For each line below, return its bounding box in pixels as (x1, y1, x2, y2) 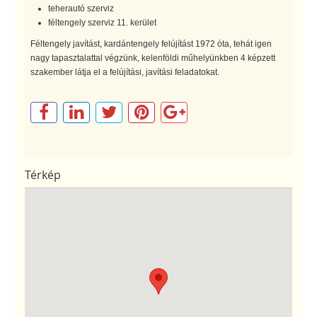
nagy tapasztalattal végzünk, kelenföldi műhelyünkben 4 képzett (30, 52, 275, 63)
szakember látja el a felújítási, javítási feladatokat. (30, 67, 219, 77)
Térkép (25, 167, 61, 183)
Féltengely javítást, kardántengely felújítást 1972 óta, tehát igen (30, 38, 272, 49)
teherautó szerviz (48, 3, 114, 13)
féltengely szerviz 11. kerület (48, 17, 156, 28)
